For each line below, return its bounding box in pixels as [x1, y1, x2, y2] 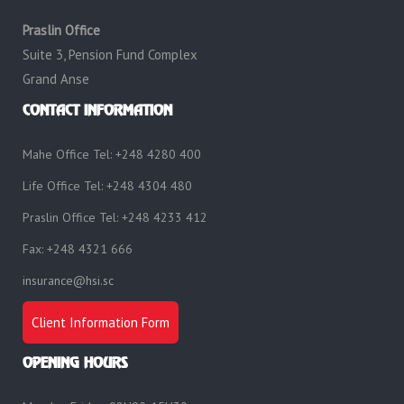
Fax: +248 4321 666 [23, 241, 133, 257]
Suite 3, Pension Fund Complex [23, 46, 197, 63]
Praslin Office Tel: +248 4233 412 [23, 209, 207, 225]
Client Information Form [32, 314, 170, 331]
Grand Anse [23, 70, 89, 87]
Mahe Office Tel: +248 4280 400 [23, 146, 201, 162]
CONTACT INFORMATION [23, 102, 172, 119]
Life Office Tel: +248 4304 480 [23, 178, 192, 194]
